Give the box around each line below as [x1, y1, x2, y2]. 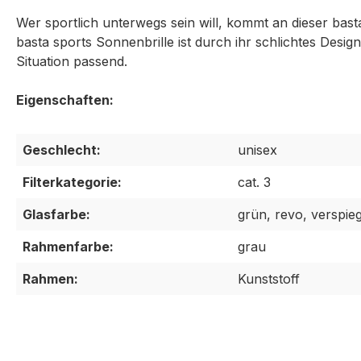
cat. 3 [238, 174, 271, 190]
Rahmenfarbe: [23, 239, 114, 255]
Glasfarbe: [23, 206, 90, 222]
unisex [238, 142, 277, 158]
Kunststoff [238, 271, 300, 287]
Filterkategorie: [23, 174, 122, 190]
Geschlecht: [23, 142, 101, 158]
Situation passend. [16, 53, 131, 69]
